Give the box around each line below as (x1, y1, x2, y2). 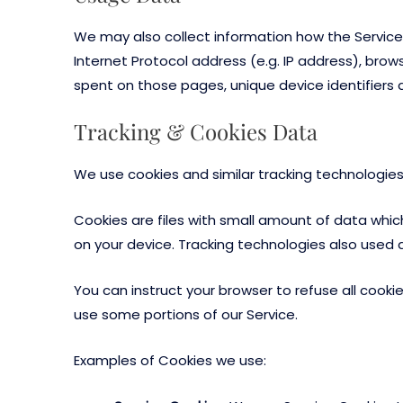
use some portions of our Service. (74, 305, 298, 325)
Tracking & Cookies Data (74, 117, 318, 147)
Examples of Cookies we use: (74, 351, 266, 371)
